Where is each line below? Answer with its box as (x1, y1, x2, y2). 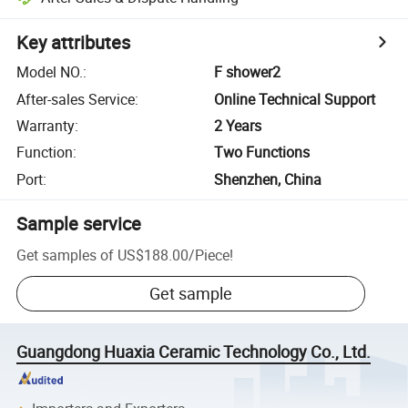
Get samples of (16, 244, 115, 265)
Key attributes (16, 30, 131, 56)
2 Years (214, 115, 262, 136)
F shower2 (214, 62, 281, 83)
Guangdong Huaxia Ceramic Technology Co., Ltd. (16, 341, 372, 363)
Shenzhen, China (214, 168, 322, 189)
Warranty (16, 115, 76, 136)
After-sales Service (16, 88, 136, 109)
